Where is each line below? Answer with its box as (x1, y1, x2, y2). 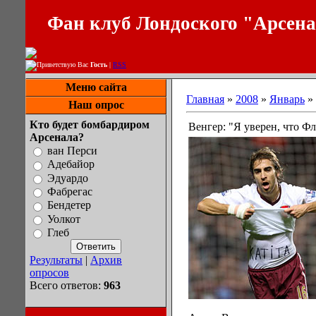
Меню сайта (65, 81, 127, 93)
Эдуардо (47, 171, 88, 184)
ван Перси (47, 145, 97, 157)
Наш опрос (68, 99, 124, 111)
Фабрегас (47, 186, 92, 198)
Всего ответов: (30, 279, 104, 292)
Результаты (30, 254, 83, 267)
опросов (30, 267, 69, 279)
